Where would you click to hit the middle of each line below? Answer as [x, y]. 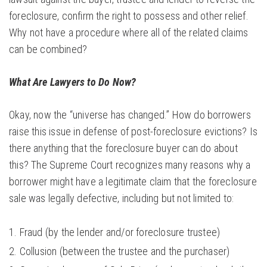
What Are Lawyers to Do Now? [73, 82]
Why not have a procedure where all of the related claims [129, 33]
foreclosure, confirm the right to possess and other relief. [129, 16]
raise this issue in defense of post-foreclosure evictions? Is [133, 132]
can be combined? [48, 49]
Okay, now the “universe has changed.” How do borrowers [130, 115]
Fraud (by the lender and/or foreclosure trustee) [120, 232]
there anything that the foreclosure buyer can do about [123, 148]
